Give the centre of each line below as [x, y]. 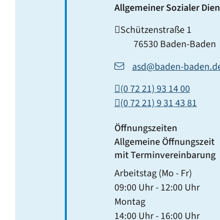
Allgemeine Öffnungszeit [164, 142]
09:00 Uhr [134, 188]
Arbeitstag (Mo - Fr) [153, 174]
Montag [130, 202]
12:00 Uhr [180, 188]
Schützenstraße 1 [156, 30]
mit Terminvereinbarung [165, 155]
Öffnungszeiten [146, 128]
